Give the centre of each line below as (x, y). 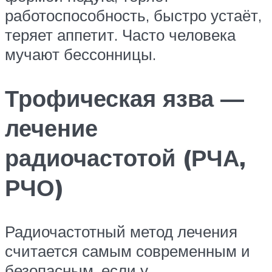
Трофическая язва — (124, 98)
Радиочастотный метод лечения (121, 231)
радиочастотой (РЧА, (125, 157)
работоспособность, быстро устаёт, (133, 15)
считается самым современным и (127, 250)
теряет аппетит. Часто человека (120, 35)
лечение (51, 127)
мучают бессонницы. (80, 54)
